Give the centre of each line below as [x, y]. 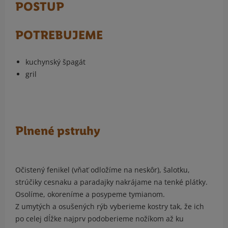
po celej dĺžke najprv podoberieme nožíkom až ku [99, 219]
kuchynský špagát [55, 62]
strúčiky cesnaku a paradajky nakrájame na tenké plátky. [111, 182]
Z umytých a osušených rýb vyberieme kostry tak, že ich [110, 207]
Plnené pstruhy [58, 131]
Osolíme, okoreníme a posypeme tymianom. [91, 194]
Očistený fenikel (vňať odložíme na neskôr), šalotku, [103, 170]
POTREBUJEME [59, 35]
